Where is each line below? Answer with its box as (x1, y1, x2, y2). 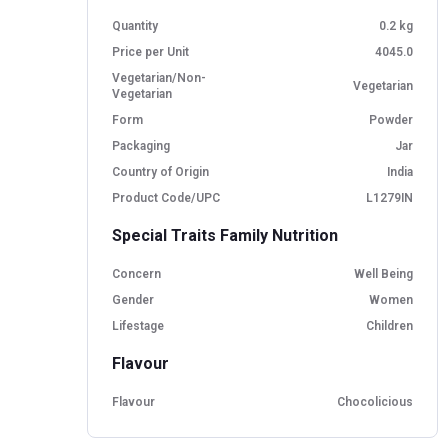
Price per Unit (112, 44, 189, 59)
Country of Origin (112, 164, 209, 179)
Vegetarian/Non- (112, 70, 206, 85)
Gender (112, 292, 154, 307)
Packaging (112, 138, 170, 153)
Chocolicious (337, 394, 413, 409)
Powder (369, 112, 413, 127)
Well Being (354, 266, 413, 281)
